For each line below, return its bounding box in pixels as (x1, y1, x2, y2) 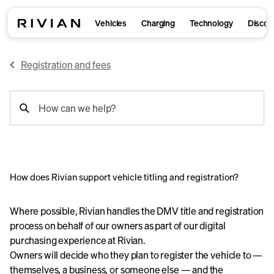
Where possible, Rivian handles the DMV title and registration (10, 204, 264, 218)
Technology (190, 17, 233, 29)
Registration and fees (21, 58, 111, 72)
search (9, 104, 37, 116)
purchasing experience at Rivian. (10, 234, 146, 247)
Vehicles (95, 17, 127, 29)
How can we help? (39, 102, 116, 115)
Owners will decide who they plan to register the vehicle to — (10, 248, 263, 262)
